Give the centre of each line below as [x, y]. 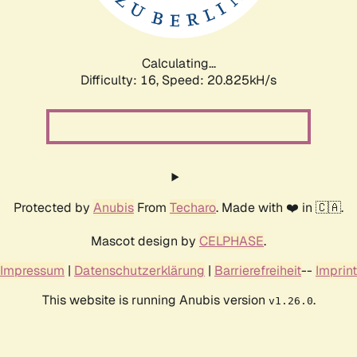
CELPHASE [231, 241]
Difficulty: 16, [121, 80]
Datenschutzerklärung [139, 270]
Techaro [193, 207]
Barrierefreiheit [258, 270]
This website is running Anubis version [155, 300]
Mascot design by [145, 241]
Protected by [53, 207]
